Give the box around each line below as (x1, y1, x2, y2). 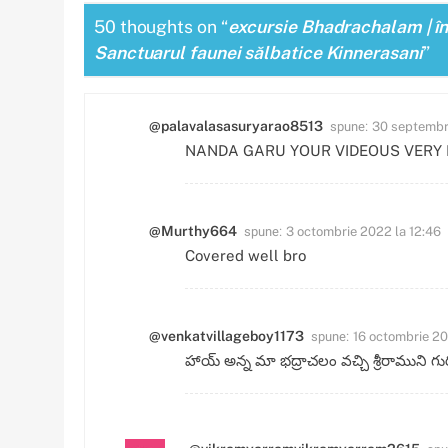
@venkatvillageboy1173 (149, 327, 304, 344)
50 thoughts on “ (94, 16, 228, 38)
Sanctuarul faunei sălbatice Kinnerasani (94, 42, 423, 64)
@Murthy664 (149, 222, 237, 239)
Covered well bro (185, 246, 306, 264)
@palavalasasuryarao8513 (149, 117, 323, 134)
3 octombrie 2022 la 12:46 (286, 223, 441, 239)
